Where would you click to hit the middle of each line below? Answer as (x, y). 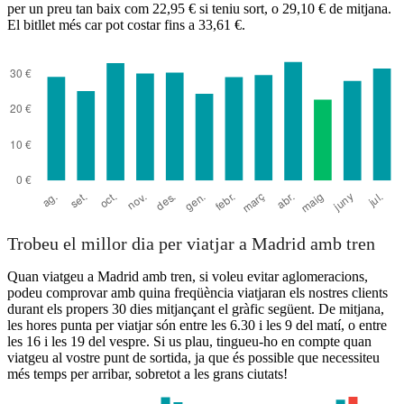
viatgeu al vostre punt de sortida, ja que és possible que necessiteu (193, 358)
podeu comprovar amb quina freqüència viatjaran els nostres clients (197, 293)
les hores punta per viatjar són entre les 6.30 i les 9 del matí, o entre (197, 326)
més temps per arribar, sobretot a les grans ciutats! (147, 374)
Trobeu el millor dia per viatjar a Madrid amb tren (191, 243)
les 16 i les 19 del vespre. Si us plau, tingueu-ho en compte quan (189, 342)
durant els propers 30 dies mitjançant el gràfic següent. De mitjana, (196, 309)
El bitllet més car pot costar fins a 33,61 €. (126, 25)
